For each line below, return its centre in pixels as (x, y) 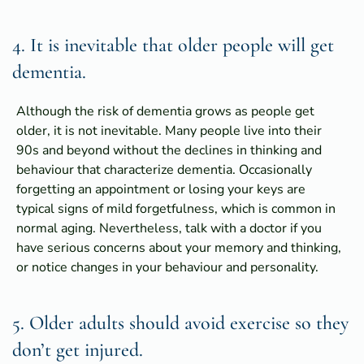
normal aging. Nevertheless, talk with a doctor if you (169, 228)
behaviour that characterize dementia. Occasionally (164, 169)
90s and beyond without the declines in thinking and (169, 150)
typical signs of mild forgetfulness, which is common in (176, 208)
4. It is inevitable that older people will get (173, 45)
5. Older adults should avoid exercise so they (180, 323)
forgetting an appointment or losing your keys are (161, 189)
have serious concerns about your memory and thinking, (179, 247)
